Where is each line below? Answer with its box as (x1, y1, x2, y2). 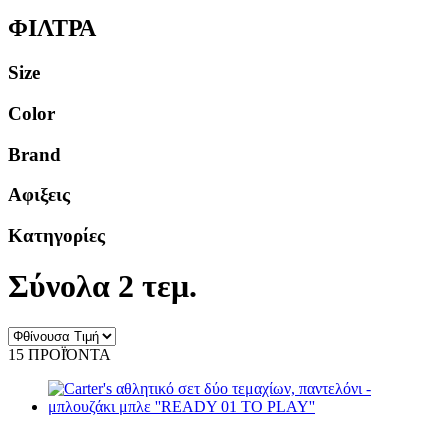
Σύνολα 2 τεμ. (8, 268, 197, 305)
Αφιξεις (8, 184, 70, 206)
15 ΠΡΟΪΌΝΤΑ (8, 345, 111, 363)
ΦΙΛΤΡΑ (8, 15, 96, 42)
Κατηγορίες (8, 225, 105, 246)
